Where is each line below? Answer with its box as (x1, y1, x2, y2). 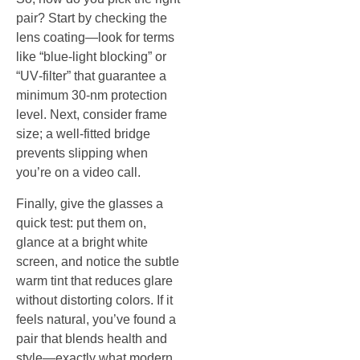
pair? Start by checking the (16, 11, 167, 26)
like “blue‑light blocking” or (16, 50, 166, 64)
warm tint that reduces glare (16, 273, 173, 288)
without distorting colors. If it (16, 292, 173, 307)
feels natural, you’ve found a (16, 312, 176, 326)
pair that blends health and (16, 331, 167, 346)
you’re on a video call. (16, 166, 141, 180)
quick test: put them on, (16, 215, 146, 230)
